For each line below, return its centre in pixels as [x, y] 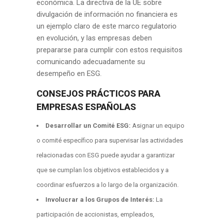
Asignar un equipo [158, 126]
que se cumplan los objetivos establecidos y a [103, 170]
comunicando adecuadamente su [91, 62]
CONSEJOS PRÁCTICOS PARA [98, 93]
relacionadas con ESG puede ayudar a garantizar [106, 155]
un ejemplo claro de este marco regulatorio [107, 26]
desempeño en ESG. [69, 74]
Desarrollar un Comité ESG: [88, 126]
